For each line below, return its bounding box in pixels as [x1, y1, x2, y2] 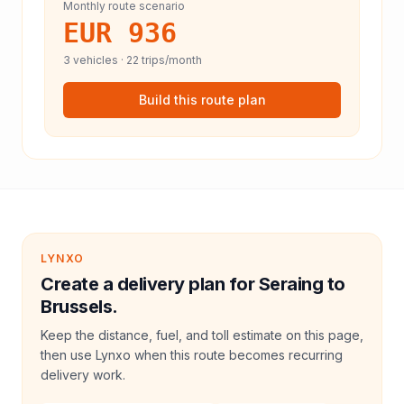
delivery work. [41, 367, 125, 382]
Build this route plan [138, 92, 266, 107]
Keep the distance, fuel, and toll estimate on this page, [41, 327, 363, 343]
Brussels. [41, 296, 118, 317]
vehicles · [70, 53, 126, 67]
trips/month [139, 53, 202, 67]
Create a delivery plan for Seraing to [41, 273, 345, 295]
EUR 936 [63, 17, 177, 49]
